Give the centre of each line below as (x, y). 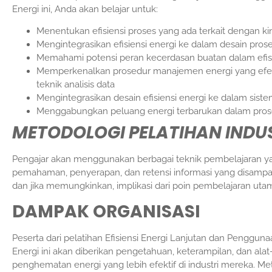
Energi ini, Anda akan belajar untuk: (85, 9)
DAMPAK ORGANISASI (106, 211)
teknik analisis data (76, 85)
